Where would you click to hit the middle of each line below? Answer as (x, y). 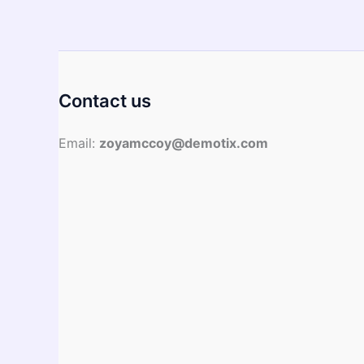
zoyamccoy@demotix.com (184, 143)
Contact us (105, 101)
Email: (79, 143)
